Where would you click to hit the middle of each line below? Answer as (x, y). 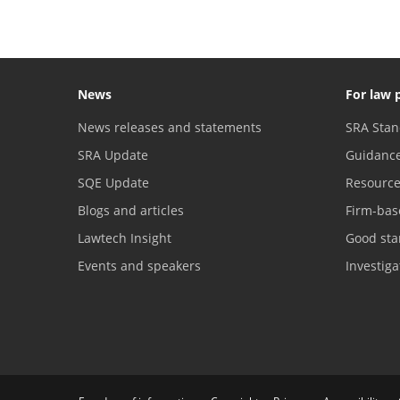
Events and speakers (139, 265)
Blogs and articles (131, 210)
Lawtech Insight (125, 237)
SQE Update (113, 182)
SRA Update (113, 154)
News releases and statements (170, 127)
